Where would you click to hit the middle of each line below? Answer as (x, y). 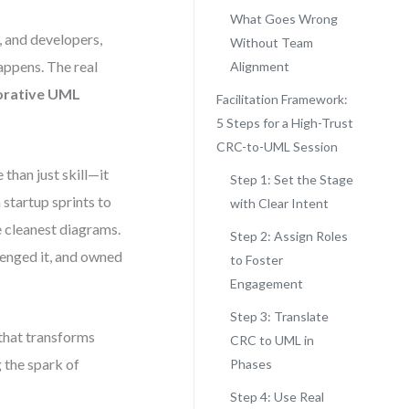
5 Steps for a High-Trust (284, 123)
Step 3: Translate (279, 316)
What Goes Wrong (283, 19)
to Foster (256, 260)
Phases (251, 364)
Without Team (271, 42)
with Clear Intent (279, 203)
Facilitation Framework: (282, 99)
